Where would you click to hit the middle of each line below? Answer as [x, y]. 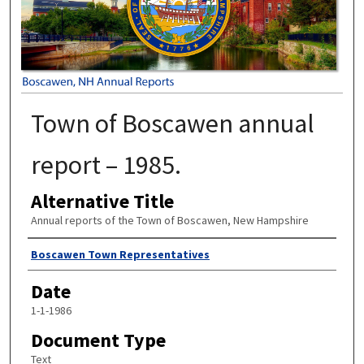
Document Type [98, 340]
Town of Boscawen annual [172, 123]
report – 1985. [106, 165]
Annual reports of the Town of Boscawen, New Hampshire [169, 220]
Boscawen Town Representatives [120, 255]
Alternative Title [102, 201]
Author [55, 254]
